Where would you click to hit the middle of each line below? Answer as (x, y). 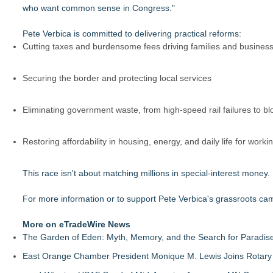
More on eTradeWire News (76, 224)
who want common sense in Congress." (99, 8)
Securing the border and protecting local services (117, 78)
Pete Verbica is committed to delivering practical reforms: (132, 33)
